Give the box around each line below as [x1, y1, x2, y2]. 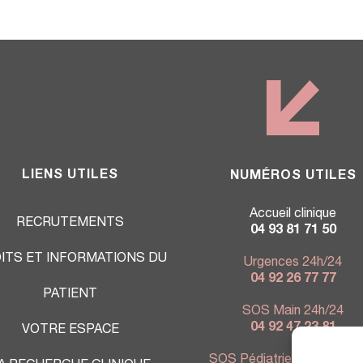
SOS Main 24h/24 [242, 305, 344, 318]
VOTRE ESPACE [21, 324, 119, 338]
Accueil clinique [250, 207, 336, 221]
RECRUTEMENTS [16, 217, 124, 231]
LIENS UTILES [22, 169, 118, 183]
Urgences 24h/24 [244, 256, 342, 270]
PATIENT [43, 288, 97, 302]
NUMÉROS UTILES [229, 169, 357, 183]
